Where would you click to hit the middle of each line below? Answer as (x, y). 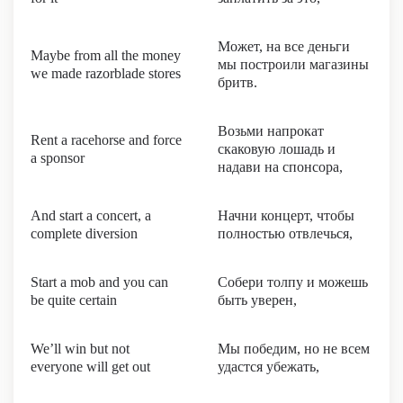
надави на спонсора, (280, 167)
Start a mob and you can (99, 282)
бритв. (237, 82)
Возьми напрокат (271, 131)
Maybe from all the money (106, 55)
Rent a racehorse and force (106, 140)
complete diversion (84, 233)
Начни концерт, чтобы (286, 215)
